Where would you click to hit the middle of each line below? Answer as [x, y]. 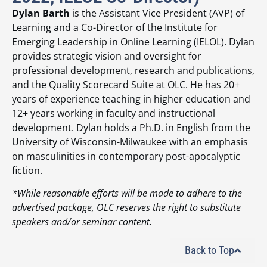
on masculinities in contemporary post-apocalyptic [126, 156]
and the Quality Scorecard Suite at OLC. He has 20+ [126, 85]
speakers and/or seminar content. [82, 222]
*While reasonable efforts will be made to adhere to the [127, 193]
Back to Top [209, 250]
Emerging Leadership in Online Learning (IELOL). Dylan [133, 42]
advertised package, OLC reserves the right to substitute [126, 208]
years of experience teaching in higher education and [131, 99]
